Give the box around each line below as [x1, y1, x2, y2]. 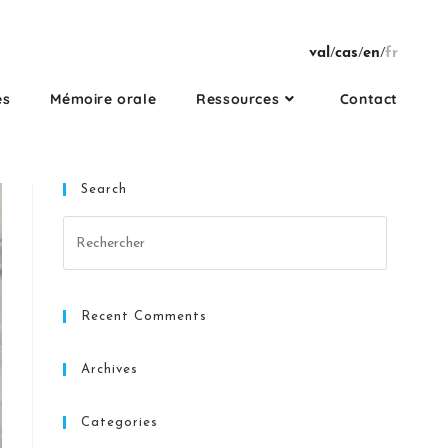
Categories [81, 416, 159, 429]
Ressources [196, 90, 280, 108]
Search [81, 183, 128, 196]
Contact [339, 90, 398, 108]
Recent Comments [81, 310, 208, 323]
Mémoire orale [50, 90, 157, 108]
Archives [81, 363, 139, 376]
